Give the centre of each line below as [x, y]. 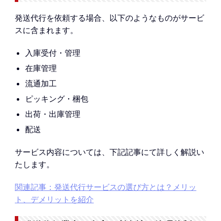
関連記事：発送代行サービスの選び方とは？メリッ [106, 187]
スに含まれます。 [46, 30]
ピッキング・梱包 [56, 99]
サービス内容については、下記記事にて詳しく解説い [110, 152]
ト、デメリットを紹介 [54, 199]
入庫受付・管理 [53, 53]
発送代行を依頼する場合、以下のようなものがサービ [110, 18]
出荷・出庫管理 [53, 114]
